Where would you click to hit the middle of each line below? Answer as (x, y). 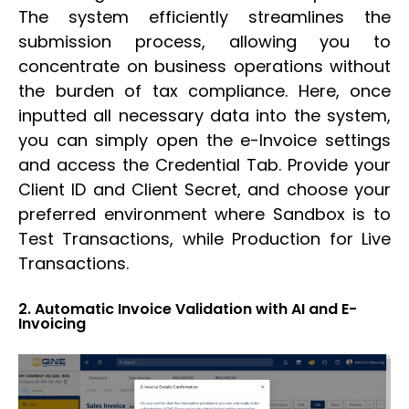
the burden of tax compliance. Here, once (204, 90)
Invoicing (52, 324)
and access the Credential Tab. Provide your (204, 164)
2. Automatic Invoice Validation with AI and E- (188, 309)
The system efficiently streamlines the (204, 16)
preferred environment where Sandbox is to (204, 214)
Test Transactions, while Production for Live (204, 238)
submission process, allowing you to (204, 41)
